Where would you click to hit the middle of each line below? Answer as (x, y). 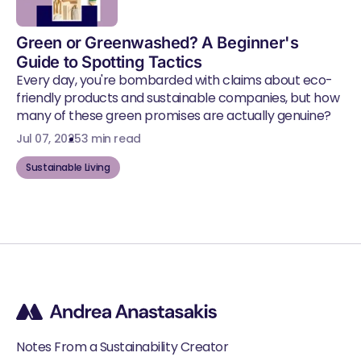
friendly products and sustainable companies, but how (178, 98)
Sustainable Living (68, 168)
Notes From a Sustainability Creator (122, 347)
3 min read (111, 139)
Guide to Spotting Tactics (110, 62)
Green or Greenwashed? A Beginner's (158, 43)
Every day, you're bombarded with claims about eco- (174, 81)
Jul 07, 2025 (49, 139)
